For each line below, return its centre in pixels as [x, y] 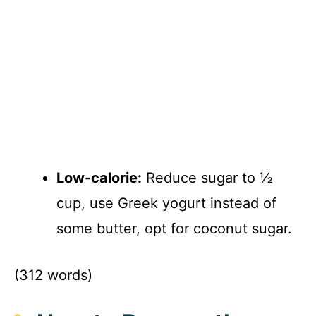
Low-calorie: [99, 178]
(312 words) [53, 275]
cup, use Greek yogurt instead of [166, 203]
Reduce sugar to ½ [207, 178]
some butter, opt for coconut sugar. [174, 229]
